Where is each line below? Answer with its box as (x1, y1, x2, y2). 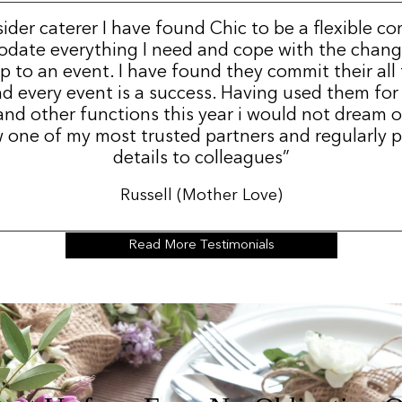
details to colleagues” (112, 150, 290, 169)
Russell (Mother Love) (119, 188, 283, 205)
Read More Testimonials (127, 238, 275, 252)
